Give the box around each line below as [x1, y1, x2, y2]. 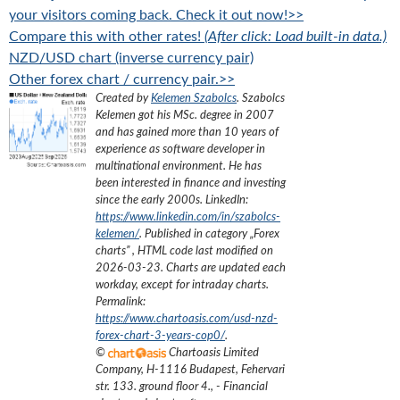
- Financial [216, 380, 268, 393]
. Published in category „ [139, 228, 254, 240]
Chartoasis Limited [166, 346, 259, 359]
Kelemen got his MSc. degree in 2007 [96, 109, 274, 121]
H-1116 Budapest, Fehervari [146, 363, 285, 376]
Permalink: [96, 296, 146, 308]
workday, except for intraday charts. [96, 279, 269, 291]
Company [96, 363, 141, 376]
